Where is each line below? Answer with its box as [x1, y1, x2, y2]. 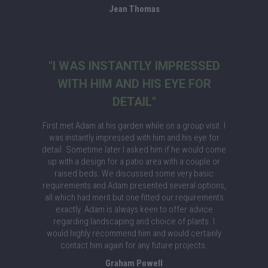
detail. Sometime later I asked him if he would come [42, 144, 226, 155]
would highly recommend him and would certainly [47, 228, 221, 239]
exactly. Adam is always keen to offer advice [55, 204, 213, 215]
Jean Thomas [108, 4, 160, 14]
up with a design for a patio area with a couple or [48, 156, 220, 167]
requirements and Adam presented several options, [42, 180, 226, 191]
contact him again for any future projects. [60, 240, 208, 251]
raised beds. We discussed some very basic [54, 168, 214, 179]
